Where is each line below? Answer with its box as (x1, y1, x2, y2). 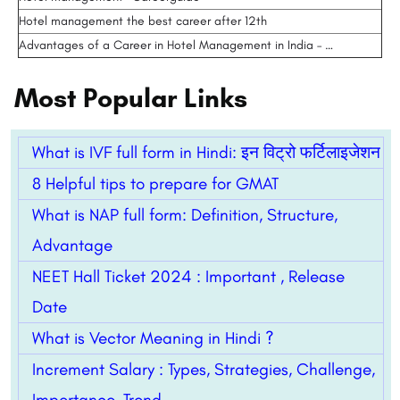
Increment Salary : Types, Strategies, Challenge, (32, 359, 375, 380)
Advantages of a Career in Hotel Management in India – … (19, 37, 333, 54)
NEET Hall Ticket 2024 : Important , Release (32, 266, 345, 287)
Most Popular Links (14, 81, 247, 115)
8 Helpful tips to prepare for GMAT (32, 173, 279, 195)
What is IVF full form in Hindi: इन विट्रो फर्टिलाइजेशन (32, 142, 380, 163)
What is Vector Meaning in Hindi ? (32, 328, 274, 349)
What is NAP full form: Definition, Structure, (32, 204, 337, 226)
